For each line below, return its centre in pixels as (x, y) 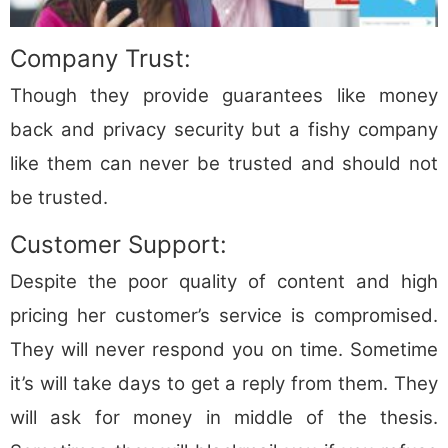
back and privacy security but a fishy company (224, 130)
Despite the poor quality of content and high (224, 282)
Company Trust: (100, 59)
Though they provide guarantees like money (224, 96)
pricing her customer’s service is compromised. (224, 316)
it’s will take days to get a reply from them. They (224, 384)
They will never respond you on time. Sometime (224, 350)
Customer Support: (118, 245)
